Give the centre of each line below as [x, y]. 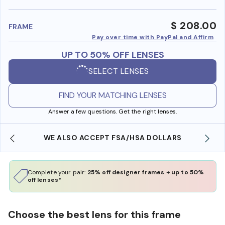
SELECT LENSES [119, 71]
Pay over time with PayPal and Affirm [153, 37]
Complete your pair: [57, 172]
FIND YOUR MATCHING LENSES [113, 95]
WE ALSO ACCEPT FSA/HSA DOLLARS [113, 137]
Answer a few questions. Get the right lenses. [113, 111]
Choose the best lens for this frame [94, 214]
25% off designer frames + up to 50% [146, 172]
